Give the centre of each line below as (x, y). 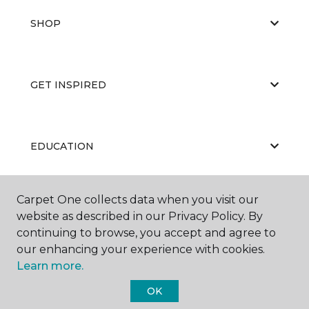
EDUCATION (62, 146)
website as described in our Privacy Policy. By (140, 216)
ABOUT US (57, 207)
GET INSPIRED (68, 84)
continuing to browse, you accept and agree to (146, 233)
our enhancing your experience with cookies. (141, 249)
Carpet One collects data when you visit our (138, 200)
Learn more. (50, 266)
